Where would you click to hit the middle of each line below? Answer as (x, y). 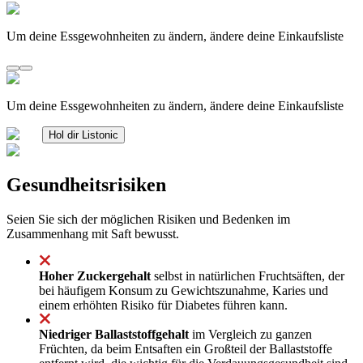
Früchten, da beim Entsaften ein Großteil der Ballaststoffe (186, 348)
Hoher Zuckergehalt (95, 275)
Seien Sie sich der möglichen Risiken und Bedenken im (148, 219)
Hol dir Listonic (83, 135)
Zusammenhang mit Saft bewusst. (93, 233)
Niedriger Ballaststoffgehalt (114, 334)
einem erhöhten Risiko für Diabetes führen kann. (163, 305)
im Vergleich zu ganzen (250, 334)
